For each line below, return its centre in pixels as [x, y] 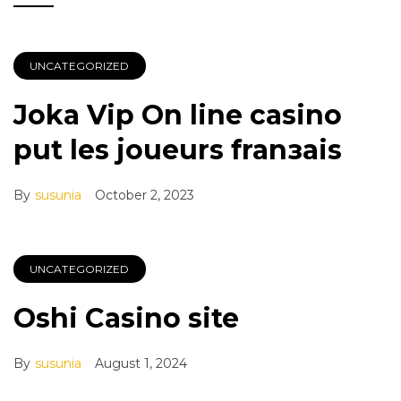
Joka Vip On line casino [178, 115]
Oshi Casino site [126, 318]
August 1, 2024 [141, 363]
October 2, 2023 [145, 195]
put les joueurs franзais [178, 150]
